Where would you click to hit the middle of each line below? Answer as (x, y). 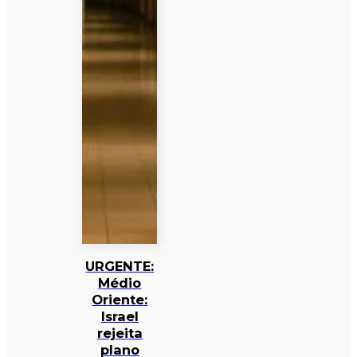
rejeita (120, 333)
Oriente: (120, 299)
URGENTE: (120, 266)
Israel (120, 316)
